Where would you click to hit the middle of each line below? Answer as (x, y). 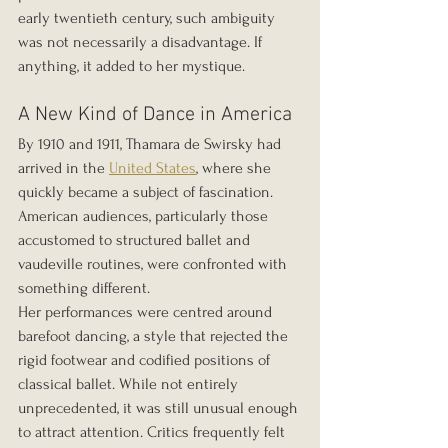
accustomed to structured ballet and (136, 240)
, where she (235, 168)
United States (152, 168)
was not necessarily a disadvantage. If (142, 42)
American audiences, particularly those (145, 216)
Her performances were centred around (147, 312)
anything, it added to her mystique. (131, 66)
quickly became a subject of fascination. (147, 192)
